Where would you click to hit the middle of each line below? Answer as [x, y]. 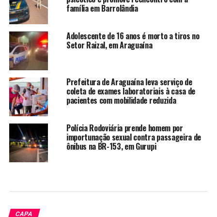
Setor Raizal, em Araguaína [109, 45]
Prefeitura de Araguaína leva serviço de [129, 82]
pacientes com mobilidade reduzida [121, 100]
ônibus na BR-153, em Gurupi [111, 146]
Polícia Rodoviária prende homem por [124, 128]
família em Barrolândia [102, 8]
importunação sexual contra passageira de [134, 137]
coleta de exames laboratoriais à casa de [131, 91]
